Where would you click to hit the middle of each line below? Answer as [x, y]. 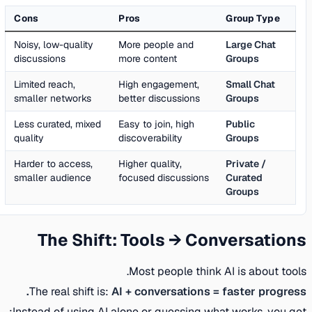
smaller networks [58, 99]
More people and [162, 45]
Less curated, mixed [63, 124]
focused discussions [170, 178]
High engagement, [165, 85]
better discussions [165, 99]
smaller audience [58, 178]
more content [154, 59]
